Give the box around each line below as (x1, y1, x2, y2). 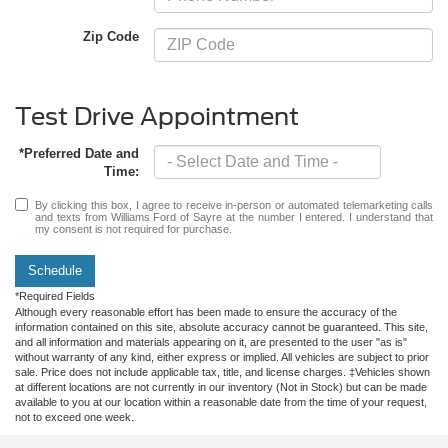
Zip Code (83, 29, 140, 45)
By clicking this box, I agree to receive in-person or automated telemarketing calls (35, 198, 433, 211)
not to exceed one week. (15, 410, 134, 423)
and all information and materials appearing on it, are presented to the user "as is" (15, 335, 407, 348)
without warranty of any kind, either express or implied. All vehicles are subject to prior (15, 350, 429, 363)
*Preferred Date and (19, 145, 140, 161)
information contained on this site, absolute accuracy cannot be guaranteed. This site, (15, 320, 428, 333)
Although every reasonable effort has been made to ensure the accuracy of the (15, 305, 397, 318)
